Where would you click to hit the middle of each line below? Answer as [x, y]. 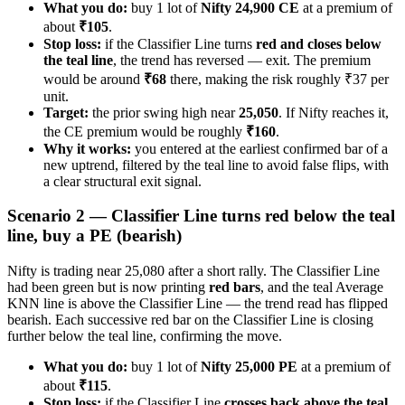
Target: [66, 112]
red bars [235, 287]
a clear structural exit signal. [122, 181]
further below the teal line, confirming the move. [145, 336]
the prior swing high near [164, 112]
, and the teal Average [322, 287]
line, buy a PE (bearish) [94, 236]
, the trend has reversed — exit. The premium [242, 60]
